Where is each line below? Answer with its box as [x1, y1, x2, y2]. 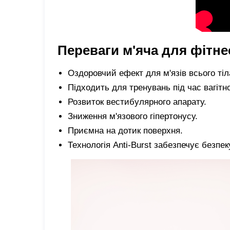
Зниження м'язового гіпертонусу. [68, 111, 198, 121]
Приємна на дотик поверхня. [68, 125, 183, 136]
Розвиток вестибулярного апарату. [68, 97, 206, 107]
